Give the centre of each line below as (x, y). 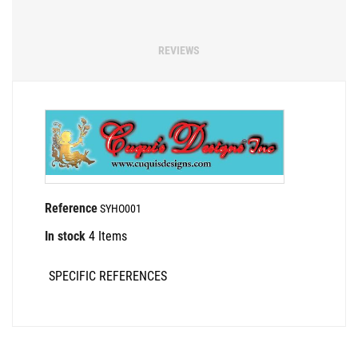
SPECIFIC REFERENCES (108, 276)
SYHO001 (121, 209)
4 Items (108, 237)
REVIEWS (179, 51)
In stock (65, 237)
